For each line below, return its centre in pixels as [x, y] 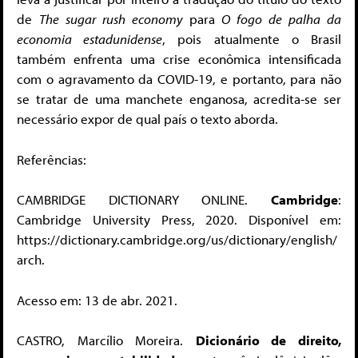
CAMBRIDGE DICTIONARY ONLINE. [144, 200]
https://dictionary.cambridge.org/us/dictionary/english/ [177, 240]
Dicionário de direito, [268, 340]
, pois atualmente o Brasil [252, 39]
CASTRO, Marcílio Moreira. [106, 340]
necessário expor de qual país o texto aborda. [147, 119]
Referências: [52, 159]
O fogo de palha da [282, 19]
